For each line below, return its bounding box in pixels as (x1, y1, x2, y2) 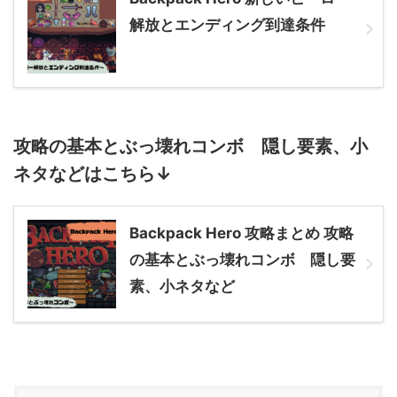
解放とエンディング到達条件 (129, 15, 325, 34)
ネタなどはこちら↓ (13, 161, 172, 184)
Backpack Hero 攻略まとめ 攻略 (129, 223, 354, 242)
